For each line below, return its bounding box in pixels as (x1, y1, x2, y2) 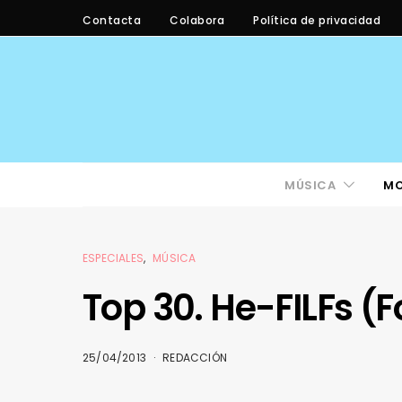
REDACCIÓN (162, 350, 228, 365)
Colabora (170, 12, 224, 28)
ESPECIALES (83, 250, 144, 266)
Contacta (83, 12, 141, 28)
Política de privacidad (253, 12, 380, 28)
